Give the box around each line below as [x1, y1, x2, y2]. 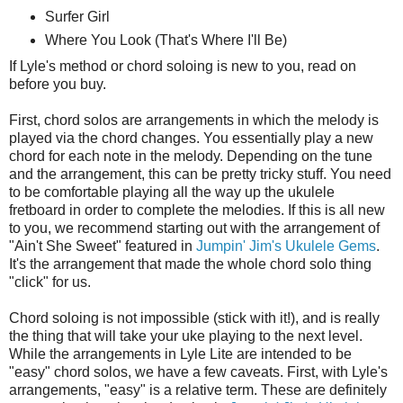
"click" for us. [9, 274, 91, 291]
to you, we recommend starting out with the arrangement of [9, 220, 380, 237]
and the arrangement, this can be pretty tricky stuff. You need [9, 166, 391, 183]
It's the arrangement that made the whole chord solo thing [9, 256, 372, 273]
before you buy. [9, 76, 106, 93]
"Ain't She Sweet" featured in [9, 238, 196, 255]
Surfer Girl [44, 9, 110, 25]
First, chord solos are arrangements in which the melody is [9, 112, 379, 129]
